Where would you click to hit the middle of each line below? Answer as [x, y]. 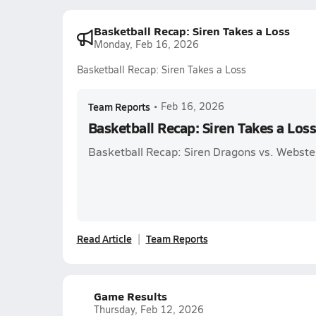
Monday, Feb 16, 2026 [146, 44]
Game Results [130, 296]
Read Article [104, 238]
